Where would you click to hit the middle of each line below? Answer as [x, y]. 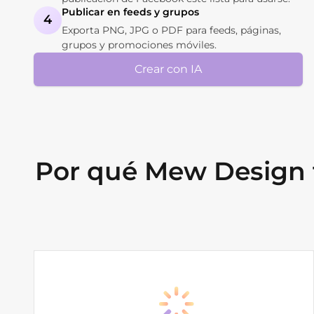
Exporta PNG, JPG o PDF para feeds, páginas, [171, 30]
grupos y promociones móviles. [139, 45]
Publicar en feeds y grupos [130, 12]
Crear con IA [168, 69]
